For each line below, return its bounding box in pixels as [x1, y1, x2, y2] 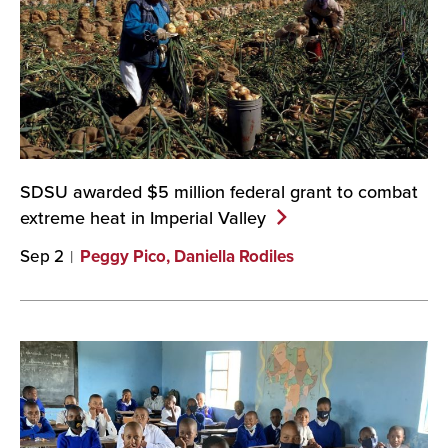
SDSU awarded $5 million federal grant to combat [20, 178, 418, 204]
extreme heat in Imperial [20, 204, 218, 230]
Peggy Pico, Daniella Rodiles [80, 243, 294, 268]
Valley [218, 204, 266, 230]
